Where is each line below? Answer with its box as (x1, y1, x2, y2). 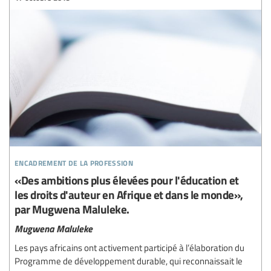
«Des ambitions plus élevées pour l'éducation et (15, 171, 239, 188)
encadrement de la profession (15, 153, 133, 169)
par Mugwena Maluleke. (15, 200, 129, 217)
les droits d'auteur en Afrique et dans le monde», (15, 186, 243, 203)
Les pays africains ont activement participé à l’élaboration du (15, 241, 244, 253)
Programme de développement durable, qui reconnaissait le (15, 254, 243, 267)
